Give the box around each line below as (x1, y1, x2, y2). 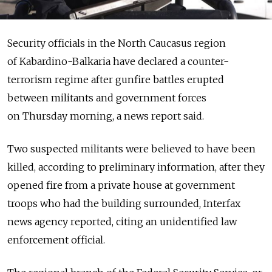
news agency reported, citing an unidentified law (7, 216, 237, 228)
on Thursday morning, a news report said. (7, 110, 204, 123)
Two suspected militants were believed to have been (7, 143, 256, 155)
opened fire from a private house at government (7, 179, 235, 192)
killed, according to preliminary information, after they (7, 161, 265, 174)
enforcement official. (7, 234, 105, 246)
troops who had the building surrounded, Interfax (7, 197, 240, 210)
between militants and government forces (7, 92, 206, 104)
